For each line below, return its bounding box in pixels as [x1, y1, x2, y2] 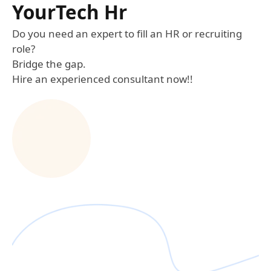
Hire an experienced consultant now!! [12, 71, 193, 86]
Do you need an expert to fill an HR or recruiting [12, 26, 242, 41]
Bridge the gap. [12, 56, 86, 71]
